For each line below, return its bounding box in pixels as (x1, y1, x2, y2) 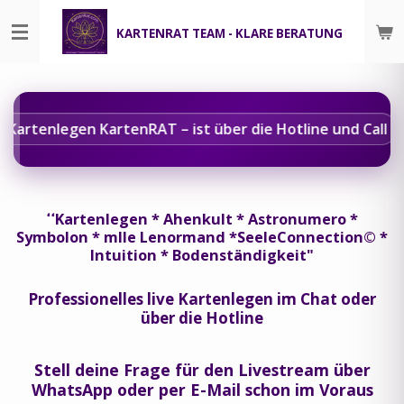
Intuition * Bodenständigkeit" (90, 244, 314, 265)
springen (8, 54, 69, 69)
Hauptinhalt (8, 32, 87, 48)
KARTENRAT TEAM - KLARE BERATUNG (115, 24, 343, 41)
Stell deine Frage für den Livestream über (33, 358, 371, 381)
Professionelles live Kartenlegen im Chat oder (28, 288, 376, 309)
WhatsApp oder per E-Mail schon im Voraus (31, 378, 373, 400)
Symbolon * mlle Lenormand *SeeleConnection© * (16, 226, 388, 247)
